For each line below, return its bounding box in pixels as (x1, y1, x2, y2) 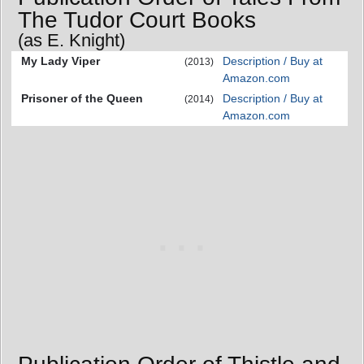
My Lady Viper (21, 54, 100, 67)
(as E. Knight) (18, 29, 125, 50)
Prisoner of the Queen (21, 91, 143, 105)
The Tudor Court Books (18, 6, 256, 32)
